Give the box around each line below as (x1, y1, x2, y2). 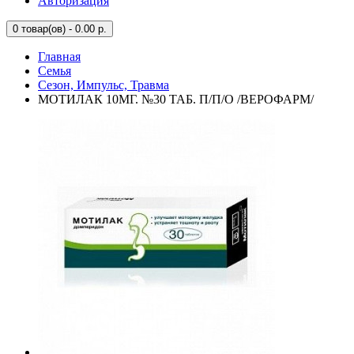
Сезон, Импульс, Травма (38, 78, 169, 92)
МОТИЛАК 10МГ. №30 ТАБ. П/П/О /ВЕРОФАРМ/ (38, 92, 314, 106)
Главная (38, 50, 81, 63)
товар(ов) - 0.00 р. (18, 23, 107, 35)
